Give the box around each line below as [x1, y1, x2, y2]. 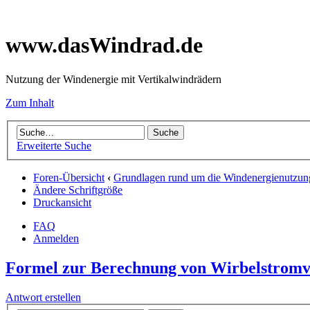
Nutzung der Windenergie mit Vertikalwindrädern [6, 73, 221, 85]
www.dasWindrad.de [6, 33, 203, 58]
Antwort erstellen [6, 291, 81, 304]
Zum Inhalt [6, 96, 54, 109]
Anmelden [33, 232, 79, 245]
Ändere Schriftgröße [33, 184, 122, 197]
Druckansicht [33, 197, 91, 209]
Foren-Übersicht [33, 172, 104, 184]
